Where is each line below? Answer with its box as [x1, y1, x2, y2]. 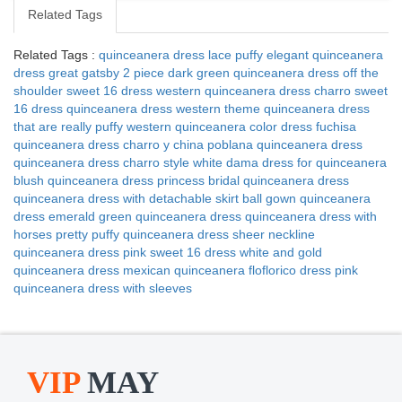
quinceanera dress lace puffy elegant [99, 48, 309, 63]
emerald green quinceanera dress [48, 209, 241, 224]
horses [13, 227, 52, 242]
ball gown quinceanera [242, 191, 371, 206]
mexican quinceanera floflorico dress [123, 263, 331, 278]
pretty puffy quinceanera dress [56, 227, 229, 242]
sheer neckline [232, 227, 315, 242]
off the [343, 66, 379, 81]
